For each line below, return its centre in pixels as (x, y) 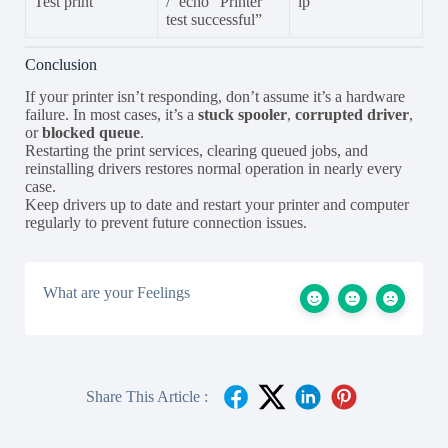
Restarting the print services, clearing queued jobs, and (196, 151)
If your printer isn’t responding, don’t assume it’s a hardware (215, 97)
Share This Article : (147, 397)
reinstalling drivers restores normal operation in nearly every (213, 169)
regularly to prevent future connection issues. (166, 223)
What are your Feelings (116, 293)
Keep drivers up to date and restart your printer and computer (217, 205)
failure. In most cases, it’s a (111, 115)
